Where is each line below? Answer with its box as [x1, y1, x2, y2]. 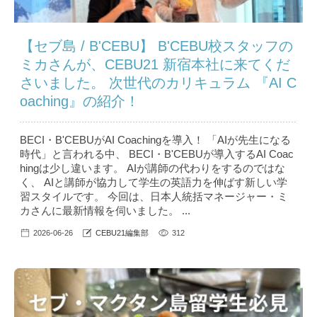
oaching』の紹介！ [20, 93, 139, 110]
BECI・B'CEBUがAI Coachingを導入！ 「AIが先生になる [20, 134, 291, 146]
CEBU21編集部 [96, 229, 149, 238]
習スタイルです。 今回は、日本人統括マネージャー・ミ [20, 190, 288, 203]
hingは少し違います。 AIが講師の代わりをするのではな [20, 162, 285, 175]
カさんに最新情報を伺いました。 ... [20, 204, 190, 217]
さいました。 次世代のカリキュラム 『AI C [20, 75, 296, 91]
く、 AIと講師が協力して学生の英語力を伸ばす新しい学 [20, 176, 287, 189]
